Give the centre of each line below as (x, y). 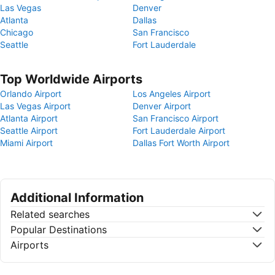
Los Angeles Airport (172, 94)
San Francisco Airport (176, 118)
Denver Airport (162, 106)
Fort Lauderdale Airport (179, 130)
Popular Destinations (59, 230)
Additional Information (77, 198)
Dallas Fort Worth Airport (181, 143)
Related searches (50, 214)
